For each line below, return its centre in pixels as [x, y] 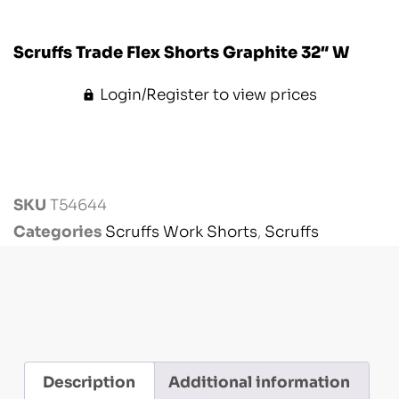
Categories [57, 232]
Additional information [260, 383]
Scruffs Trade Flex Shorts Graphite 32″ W [181, 53]
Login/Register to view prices [208, 95]
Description [90, 383]
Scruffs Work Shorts [181, 232]
